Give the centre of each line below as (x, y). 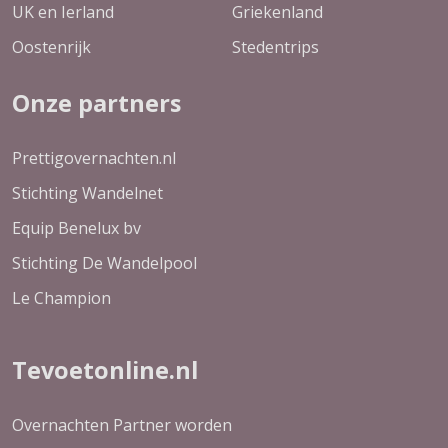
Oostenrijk (51, 47)
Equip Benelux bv (76, 228)
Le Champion (61, 298)
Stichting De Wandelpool (104, 263)
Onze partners (96, 103)
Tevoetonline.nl (105, 370)
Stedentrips (275, 47)
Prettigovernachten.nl (94, 158)
